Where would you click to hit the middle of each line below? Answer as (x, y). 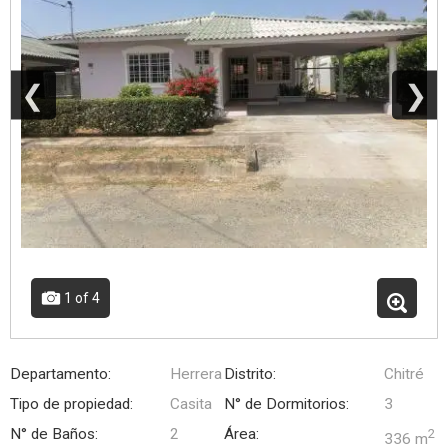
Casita (191, 403)
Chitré (404, 373)
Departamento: (60, 373)
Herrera (196, 373)
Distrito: (250, 373)
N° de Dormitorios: (286, 403)
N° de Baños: (54, 433)
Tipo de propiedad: (71, 403)
